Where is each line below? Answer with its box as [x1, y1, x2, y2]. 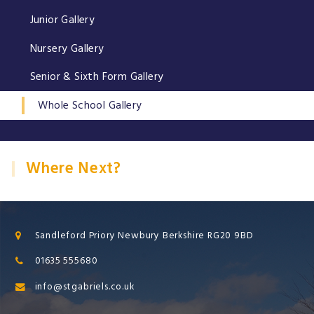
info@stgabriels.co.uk [34, 280, 135, 293]
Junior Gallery [29, 13, 95, 28]
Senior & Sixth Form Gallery [29, 69, 164, 85]
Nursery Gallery [29, 41, 104, 56]
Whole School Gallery [38, 97, 142, 113]
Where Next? [26, 158, 121, 180]
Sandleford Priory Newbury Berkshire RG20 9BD [34, 228, 254, 242]
